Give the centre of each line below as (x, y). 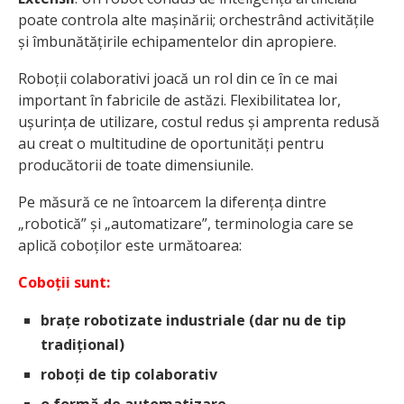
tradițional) (83, 345)
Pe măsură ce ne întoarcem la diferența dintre (172, 202)
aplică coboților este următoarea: (130, 246)
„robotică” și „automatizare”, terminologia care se (186, 224)
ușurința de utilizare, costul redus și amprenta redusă (199, 122)
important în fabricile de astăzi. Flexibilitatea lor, (179, 101)
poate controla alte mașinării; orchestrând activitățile (196, 20)
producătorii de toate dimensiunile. (136, 165)
